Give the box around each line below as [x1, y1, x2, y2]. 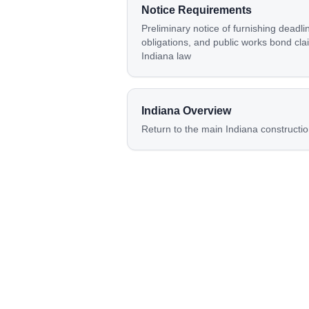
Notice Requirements [141, 4, 252, 16]
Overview [180, 105, 231, 117]
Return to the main [141, 123, 226, 134]
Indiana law [141, 50, 191, 61]
